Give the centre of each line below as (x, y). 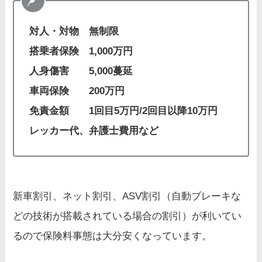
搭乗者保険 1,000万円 (81, 51)
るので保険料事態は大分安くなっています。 (113, 236)
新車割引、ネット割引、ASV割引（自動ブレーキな (127, 196)
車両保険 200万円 (77, 91)
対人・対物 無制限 (74, 31)
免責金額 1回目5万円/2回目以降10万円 (123, 111)
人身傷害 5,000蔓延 (81, 71)
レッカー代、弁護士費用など (94, 130)
